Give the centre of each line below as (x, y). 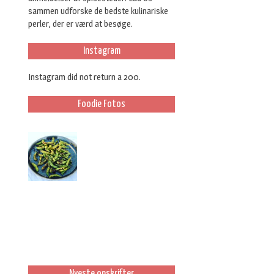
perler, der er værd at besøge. (80, 24)
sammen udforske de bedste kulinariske (98, 11)
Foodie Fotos (102, 104)
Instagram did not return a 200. (84, 77)
